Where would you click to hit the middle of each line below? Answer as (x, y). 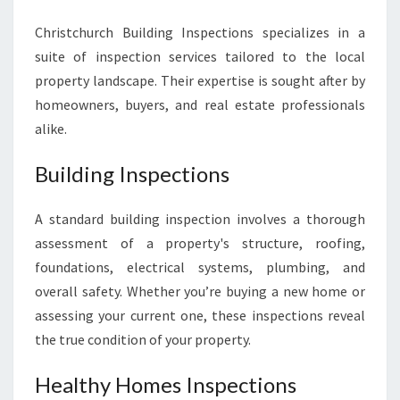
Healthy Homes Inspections (166, 384)
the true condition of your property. (143, 339)
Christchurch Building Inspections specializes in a (200, 32)
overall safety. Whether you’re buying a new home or (200, 291)
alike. (51, 129)
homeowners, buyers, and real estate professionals (200, 104)
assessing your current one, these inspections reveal (200, 315)
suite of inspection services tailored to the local (200, 56)
